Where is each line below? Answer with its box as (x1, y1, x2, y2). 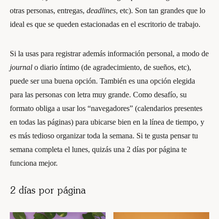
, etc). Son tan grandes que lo (116, 6, 205, 15)
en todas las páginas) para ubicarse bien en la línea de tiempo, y (10, 118, 204, 126)
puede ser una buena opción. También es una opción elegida (10, 77, 195, 85)
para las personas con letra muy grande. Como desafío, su (10, 90, 187, 99)
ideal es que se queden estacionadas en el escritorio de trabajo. (10, 20, 200, 28)
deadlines (87, 6, 116, 15)
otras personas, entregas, (10, 6, 87, 15)
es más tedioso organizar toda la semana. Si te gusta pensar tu (10, 131, 198, 140)
